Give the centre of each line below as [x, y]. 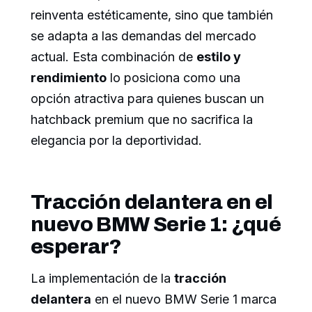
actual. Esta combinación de [114, 57]
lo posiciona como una [173, 78]
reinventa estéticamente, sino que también [152, 15]
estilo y [219, 57]
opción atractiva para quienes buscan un [147, 99]
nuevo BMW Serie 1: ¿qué [156, 225]
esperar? [76, 247]
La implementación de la [102, 279]
